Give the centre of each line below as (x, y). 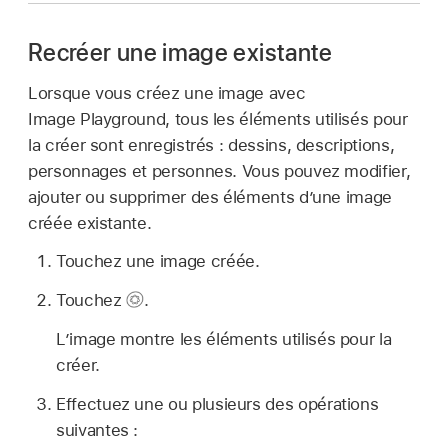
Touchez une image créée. (158, 261)
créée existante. (90, 222)
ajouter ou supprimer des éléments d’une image (210, 196)
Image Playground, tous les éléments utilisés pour (218, 118)
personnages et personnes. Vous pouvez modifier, (219, 170)
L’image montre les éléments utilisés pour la (224, 338)
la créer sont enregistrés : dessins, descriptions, (211, 144)
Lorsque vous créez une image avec (167, 92)
